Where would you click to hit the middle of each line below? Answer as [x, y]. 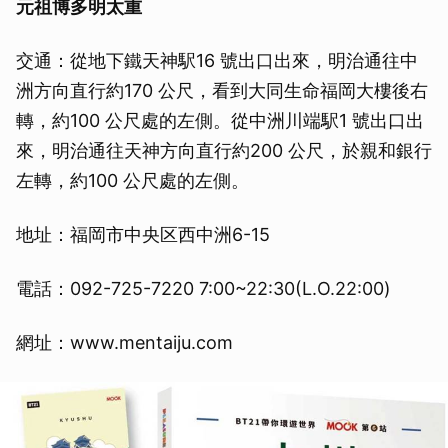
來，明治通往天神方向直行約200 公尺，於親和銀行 [224, 150]
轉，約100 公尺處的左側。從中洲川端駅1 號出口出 [220, 120]
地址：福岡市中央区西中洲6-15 [143, 234]
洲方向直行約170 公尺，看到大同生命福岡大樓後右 [222, 90]
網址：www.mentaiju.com [124, 342]
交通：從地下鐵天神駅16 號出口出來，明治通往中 [217, 60]
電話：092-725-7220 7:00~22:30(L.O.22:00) [203, 288]
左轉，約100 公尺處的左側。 [132, 180]
